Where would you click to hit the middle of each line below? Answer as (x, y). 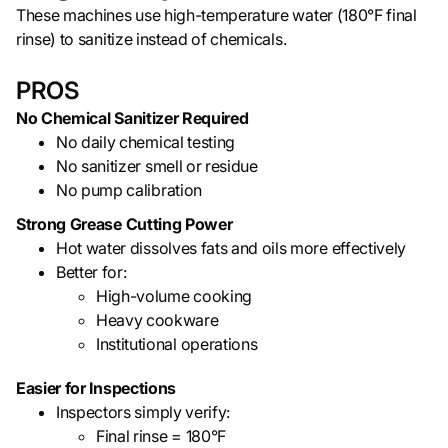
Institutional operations (177, 344)
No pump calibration (129, 190)
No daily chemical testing (145, 142)
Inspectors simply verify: (143, 412)
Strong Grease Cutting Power (124, 224)
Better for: (91, 272)
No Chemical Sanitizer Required (132, 118)
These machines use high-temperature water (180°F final (216, 15)
